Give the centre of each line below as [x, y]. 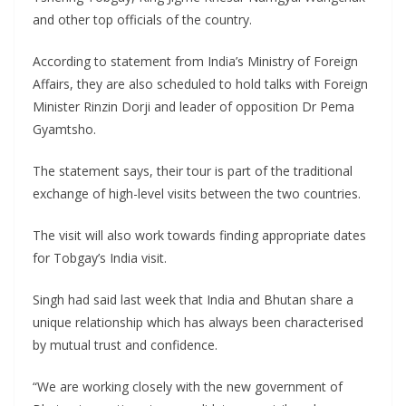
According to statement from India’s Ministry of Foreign [195, 62]
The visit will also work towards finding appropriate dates [199, 236]
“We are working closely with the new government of [188, 387]
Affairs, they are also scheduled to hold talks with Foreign [200, 84]
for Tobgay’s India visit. [100, 258]
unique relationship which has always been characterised [198, 323]
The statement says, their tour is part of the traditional [193, 171]
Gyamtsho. [64, 130]
